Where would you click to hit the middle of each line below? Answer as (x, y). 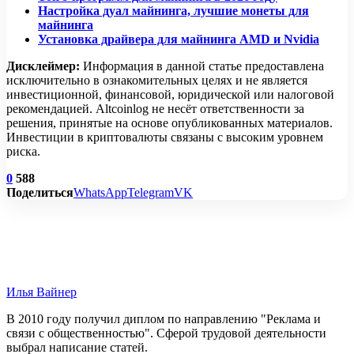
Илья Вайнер (41, 292)
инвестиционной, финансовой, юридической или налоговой (170, 95)
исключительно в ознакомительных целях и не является (157, 81)
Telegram (151, 193)
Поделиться (40, 193)
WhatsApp (100, 193)
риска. (23, 152)
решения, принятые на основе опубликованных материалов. (169, 123)
